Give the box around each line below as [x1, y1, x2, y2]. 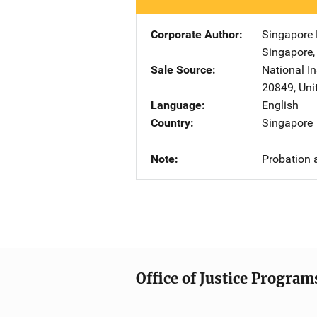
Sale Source [151, 63, 212, 76]
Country [151, 116, 190, 129]
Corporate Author [151, 28, 239, 41]
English [262, 98, 299, 112]
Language [151, 98, 202, 112]
